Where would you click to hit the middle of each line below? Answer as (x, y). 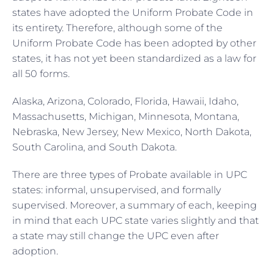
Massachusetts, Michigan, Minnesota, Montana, (126, 116)
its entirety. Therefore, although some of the (117, 28)
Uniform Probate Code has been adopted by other (134, 43)
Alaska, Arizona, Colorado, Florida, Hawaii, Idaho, (125, 101)
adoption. (36, 251)
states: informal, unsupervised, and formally (117, 190)
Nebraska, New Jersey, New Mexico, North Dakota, (132, 131)
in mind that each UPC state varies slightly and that (135, 220)
